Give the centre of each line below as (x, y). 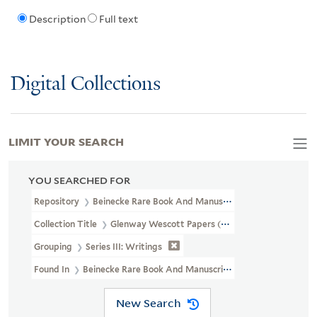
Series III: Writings (124, 246)
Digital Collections (86, 84)
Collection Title (67, 224)
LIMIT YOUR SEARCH (66, 140)
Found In (53, 269)
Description (57, 19)
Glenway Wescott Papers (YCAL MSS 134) (198, 224)
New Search (148, 303)
